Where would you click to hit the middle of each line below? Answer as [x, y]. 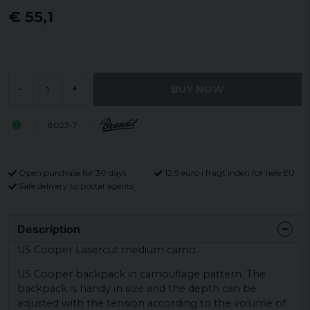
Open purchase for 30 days [73, 173]
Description [49, 229]
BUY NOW [198, 89]
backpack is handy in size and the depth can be [137, 289]
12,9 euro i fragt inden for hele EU [230, 173]
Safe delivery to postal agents [76, 185]
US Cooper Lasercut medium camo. [108, 249]
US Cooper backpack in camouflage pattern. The [142, 274]
